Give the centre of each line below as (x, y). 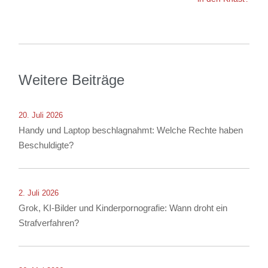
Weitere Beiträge (72, 80)
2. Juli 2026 (39, 193)
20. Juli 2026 (41, 115)
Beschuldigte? (46, 145)
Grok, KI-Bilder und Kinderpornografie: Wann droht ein (123, 208)
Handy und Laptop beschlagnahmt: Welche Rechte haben (131, 130)
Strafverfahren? (49, 223)
